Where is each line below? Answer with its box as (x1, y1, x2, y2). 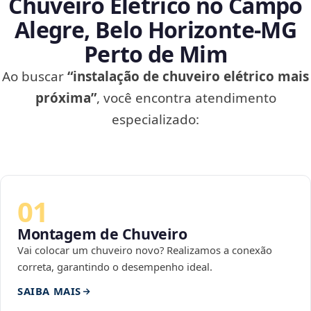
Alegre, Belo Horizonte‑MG (15, 15, 296, 45)
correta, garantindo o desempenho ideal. (17, 260, 212, 274)
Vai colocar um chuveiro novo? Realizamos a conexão (17, 243, 272, 258)
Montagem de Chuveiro (17, 224, 187, 244)
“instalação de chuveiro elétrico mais (67, 67, 309, 86)
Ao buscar (2, 67, 67, 86)
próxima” (35, 89, 96, 108)
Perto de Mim (83, 39, 228, 69)
